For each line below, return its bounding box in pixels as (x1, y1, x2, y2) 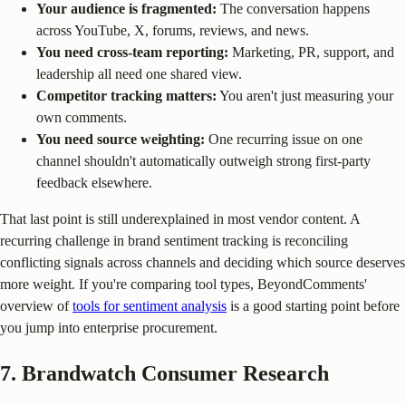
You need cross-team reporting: (36, 44, 228, 61)
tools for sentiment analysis (72, 298, 227, 314)
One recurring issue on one (205, 131, 362, 148)
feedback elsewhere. (36, 175, 152, 191)
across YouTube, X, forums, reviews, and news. (36, 23, 309, 39)
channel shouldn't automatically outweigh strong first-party (36, 153, 371, 169)
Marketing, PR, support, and (228, 44, 394, 61)
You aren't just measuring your (217, 88, 393, 104)
